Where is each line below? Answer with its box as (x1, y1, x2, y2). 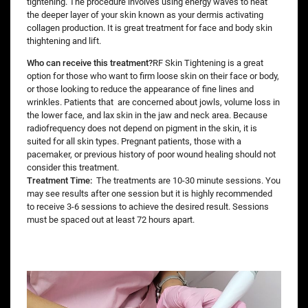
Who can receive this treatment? (27, 57, 153, 68)
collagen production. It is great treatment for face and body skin (27, 22, 272, 33)
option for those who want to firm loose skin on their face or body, (27, 70, 279, 81)
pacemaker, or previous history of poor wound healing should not (27, 148, 276, 159)
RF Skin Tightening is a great (153, 57, 263, 68)
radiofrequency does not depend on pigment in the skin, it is (27, 122, 257, 133)
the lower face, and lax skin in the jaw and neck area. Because (27, 109, 267, 120)
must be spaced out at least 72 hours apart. (27, 214, 195, 225)
